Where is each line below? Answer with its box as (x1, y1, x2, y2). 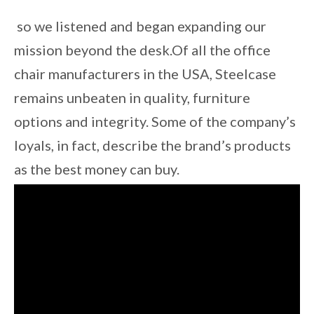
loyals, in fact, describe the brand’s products (14, 137, 291, 154)
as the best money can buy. (14, 161, 179, 178)
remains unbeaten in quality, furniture (14, 89, 250, 107)
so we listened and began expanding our (14, 18, 266, 35)
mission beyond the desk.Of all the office (14, 41, 271, 59)
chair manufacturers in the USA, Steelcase (14, 65, 276, 83)
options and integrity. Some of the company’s (14, 113, 296, 130)
